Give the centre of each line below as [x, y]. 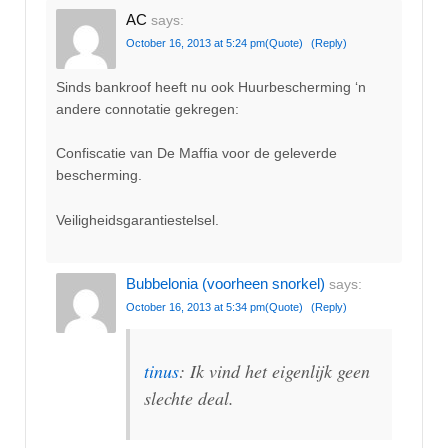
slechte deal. [189, 398]
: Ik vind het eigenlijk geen [274, 371]
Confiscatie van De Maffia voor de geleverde [196, 153]
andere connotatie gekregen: [147, 108]
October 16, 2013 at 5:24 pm [195, 42]
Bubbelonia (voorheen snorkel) [225, 284]
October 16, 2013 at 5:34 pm [195, 307]
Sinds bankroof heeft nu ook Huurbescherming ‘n [211, 86]
